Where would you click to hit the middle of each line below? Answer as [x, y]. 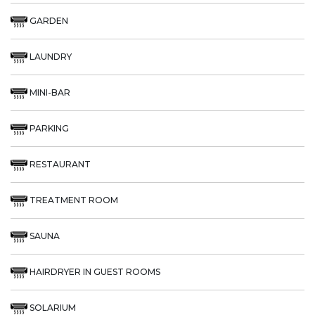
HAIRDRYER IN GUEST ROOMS [94, 271]
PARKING [48, 128]
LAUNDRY [50, 56]
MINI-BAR [49, 92]
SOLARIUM [52, 307]
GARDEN [48, 20]
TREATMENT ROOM [73, 200]
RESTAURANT [59, 164]
